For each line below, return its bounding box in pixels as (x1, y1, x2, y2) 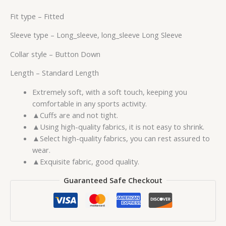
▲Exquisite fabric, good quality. (32, 156, 139, 166)
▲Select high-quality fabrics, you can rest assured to (32, 133, 210, 143)
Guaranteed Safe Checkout (64, 175, 162, 186)
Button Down (55, 48, 100, 59)
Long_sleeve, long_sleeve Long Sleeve (56, 30, 182, 40)
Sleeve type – (10, 30, 56, 40)
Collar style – (10, 48, 55, 59)
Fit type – (10, 11, 44, 21)
